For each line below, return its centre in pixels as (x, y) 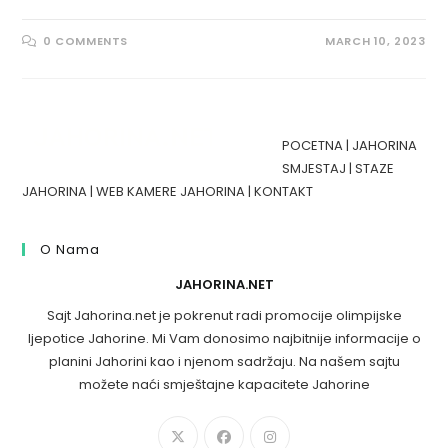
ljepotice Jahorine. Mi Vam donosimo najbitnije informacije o (224, 339)
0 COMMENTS (86, 41)
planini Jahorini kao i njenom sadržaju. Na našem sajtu (224, 362)
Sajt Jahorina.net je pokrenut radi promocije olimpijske (224, 316)
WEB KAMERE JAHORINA (171, 192)
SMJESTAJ (314, 169)
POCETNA (313, 146)
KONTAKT (284, 192)
